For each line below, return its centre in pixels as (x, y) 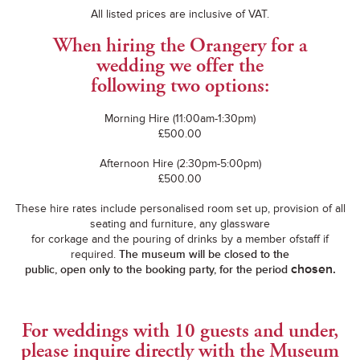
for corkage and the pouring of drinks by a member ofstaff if (180, 239)
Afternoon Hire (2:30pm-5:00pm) (180, 164)
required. (95, 254)
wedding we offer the (180, 66)
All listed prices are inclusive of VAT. (180, 14)
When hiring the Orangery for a (180, 46)
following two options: (180, 86)
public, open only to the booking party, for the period (157, 270)
